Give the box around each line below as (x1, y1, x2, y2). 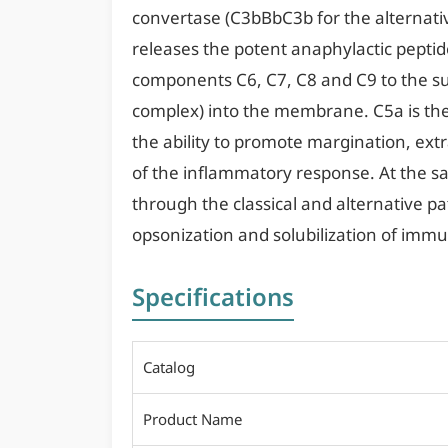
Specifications (132, 280, 294, 313)
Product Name (143, 409, 242, 429)
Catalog (143, 357, 195, 377)
